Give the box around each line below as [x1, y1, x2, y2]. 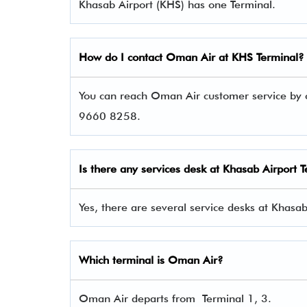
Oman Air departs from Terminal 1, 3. [79, 292, 271, 305]
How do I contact [79, 51, 166, 64]
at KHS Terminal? [215, 51, 304, 64]
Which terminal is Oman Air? [79, 254, 223, 267]
